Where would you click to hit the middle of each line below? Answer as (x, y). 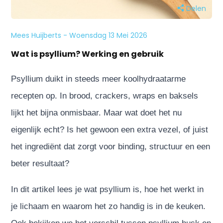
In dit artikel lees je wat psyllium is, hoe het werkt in (108, 189)
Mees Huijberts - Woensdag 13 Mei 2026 (79, 35)
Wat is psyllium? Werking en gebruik (88, 54)
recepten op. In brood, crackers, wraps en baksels (105, 96)
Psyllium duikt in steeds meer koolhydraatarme (99, 79)
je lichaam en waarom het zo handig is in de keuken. (109, 206)
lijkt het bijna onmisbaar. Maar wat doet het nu (97, 112)
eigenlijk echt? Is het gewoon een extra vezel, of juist (110, 129)
